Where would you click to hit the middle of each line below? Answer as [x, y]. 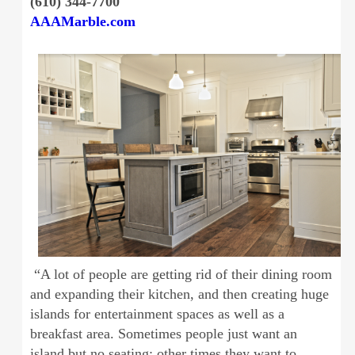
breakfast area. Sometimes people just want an [163, 333]
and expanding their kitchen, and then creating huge [179, 294]
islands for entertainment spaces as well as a [157, 313]
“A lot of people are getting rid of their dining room [181, 274]
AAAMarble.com [84, 22]
